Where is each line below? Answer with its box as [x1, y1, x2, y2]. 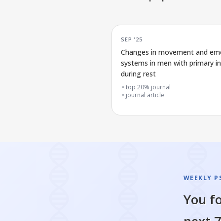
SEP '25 [121, 34, 143, 44]
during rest [121, 69, 156, 79]
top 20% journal [126, 83, 171, 92]
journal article [126, 91, 164, 100]
